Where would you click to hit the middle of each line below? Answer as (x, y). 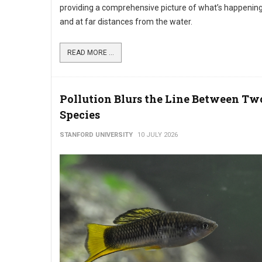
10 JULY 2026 (158, 135)
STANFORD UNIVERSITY (96, 135)
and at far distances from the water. (126, 22)
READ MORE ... (91, 53)
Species (80, 115)
